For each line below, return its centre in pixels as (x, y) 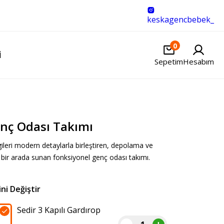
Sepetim (169, 61)
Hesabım (198, 61)
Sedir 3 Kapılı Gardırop (59, 210)
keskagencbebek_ (180, 19)
